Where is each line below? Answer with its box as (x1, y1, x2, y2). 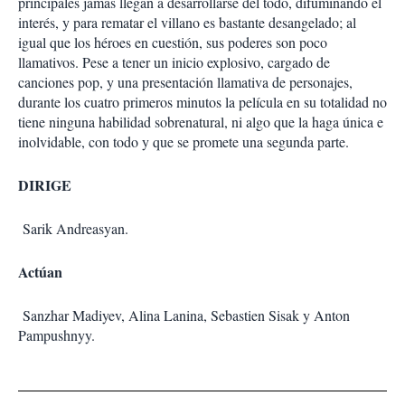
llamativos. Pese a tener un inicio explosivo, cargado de (18, 52, 330, 71)
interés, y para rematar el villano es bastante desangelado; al (18, 13, 356, 32)
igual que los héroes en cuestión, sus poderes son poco (18, 33, 327, 52)
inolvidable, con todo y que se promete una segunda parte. (18, 132, 349, 151)
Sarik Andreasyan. (18, 219, 128, 238)
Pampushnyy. (18, 325, 95, 344)
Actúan (18, 261, 62, 282)
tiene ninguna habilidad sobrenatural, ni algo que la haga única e (18, 112, 383, 131)
